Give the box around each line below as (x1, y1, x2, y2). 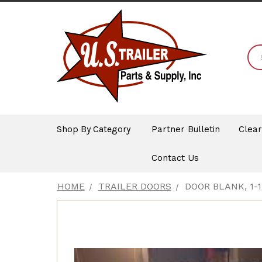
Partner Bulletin (151, 123, 220, 135)
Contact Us (151, 153, 199, 164)
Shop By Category (56, 123, 130, 135)
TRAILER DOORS (98, 181, 171, 192)
